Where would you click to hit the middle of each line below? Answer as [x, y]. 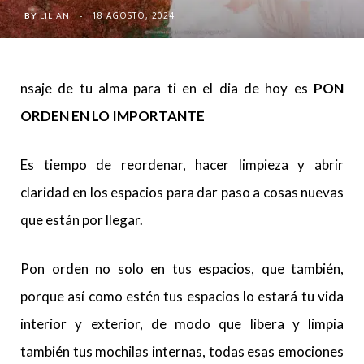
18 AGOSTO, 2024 [133, 15]
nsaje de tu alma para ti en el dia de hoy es [167, 88]
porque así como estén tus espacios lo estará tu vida [182, 296]
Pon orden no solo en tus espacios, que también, [182, 269]
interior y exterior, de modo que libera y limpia [182, 324]
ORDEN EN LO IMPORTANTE [113, 116]
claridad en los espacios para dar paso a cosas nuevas [182, 192]
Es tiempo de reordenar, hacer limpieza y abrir [182, 165]
